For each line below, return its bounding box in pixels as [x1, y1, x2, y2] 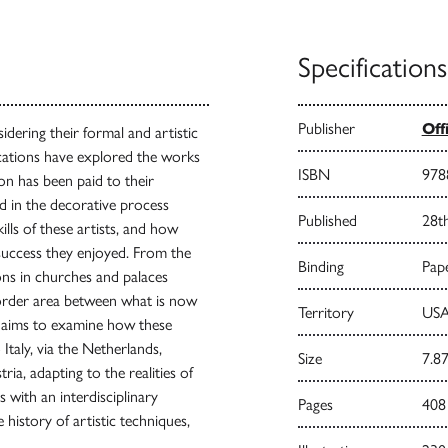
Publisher [297, 119, 355, 138]
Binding [297, 257, 344, 276]
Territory [297, 303, 354, 322]
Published [297, 211, 357, 230]
